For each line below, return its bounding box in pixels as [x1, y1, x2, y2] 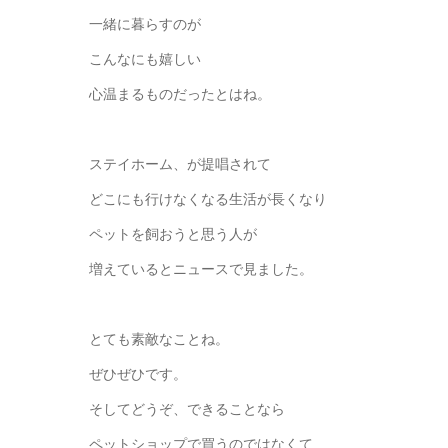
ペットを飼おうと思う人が [89, 224, 257, 244]
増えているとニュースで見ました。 [89, 259, 313, 279]
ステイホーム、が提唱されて [89, 154, 271, 174]
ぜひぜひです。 [89, 364, 187, 384]
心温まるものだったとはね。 [89, 84, 271, 104]
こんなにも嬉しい [89, 49, 201, 69]
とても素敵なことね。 [89, 329, 229, 349]
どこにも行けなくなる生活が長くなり [89, 189, 327, 209]
